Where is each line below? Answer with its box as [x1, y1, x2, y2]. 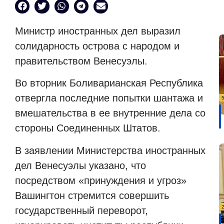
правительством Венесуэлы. [15, 55, 147, 66]
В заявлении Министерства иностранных [15, 144, 205, 156]
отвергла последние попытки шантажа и [15, 92, 203, 104]
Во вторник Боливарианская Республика [15, 77, 203, 89]
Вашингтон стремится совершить [15, 189, 169, 201]
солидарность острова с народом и [15, 40, 179, 51]
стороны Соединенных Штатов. [15, 122, 160, 134]
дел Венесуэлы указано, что [15, 159, 146, 171]
